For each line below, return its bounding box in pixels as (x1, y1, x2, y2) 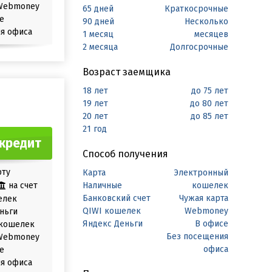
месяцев (194, 29, 228, 39)
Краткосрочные (165, 4, 228, 14)
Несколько (185, 16, 228, 27)
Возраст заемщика (83, 66, 171, 78)
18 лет (83, 86, 108, 96)
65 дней (83, 4, 114, 14)
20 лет (83, 111, 108, 121)
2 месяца (83, 42, 118, 52)
